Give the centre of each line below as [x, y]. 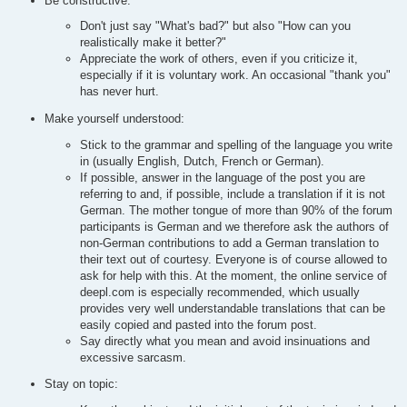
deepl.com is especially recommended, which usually [220, 292]
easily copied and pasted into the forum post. [199, 324]
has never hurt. [119, 92]
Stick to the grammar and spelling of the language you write [236, 144]
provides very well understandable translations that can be [233, 308]
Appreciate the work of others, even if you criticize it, [219, 59]
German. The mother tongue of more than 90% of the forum [236, 210]
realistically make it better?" [153, 43]
